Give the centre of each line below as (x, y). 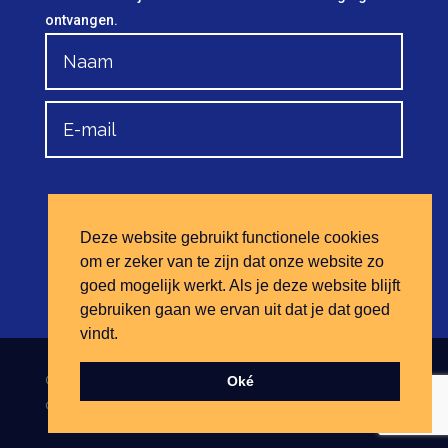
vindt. (101, 333)
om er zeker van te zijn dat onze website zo (232, 261)
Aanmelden (328, 225)
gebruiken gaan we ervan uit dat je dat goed (235, 309)
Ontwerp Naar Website (117, 405)
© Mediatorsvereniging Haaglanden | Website (192, 380)
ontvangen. (81, 20)
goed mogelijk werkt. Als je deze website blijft (240, 285)
